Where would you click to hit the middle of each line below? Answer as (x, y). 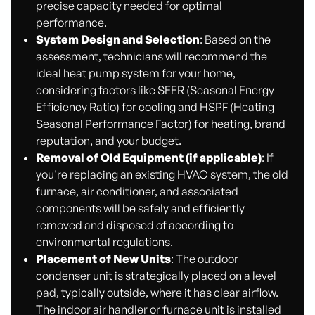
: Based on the (235, 39)
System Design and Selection (117, 39)
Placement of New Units (103, 258)
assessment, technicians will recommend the (151, 56)
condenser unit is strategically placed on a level (156, 275)
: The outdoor (204, 258)
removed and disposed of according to (134, 225)
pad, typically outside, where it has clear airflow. (157, 292)
